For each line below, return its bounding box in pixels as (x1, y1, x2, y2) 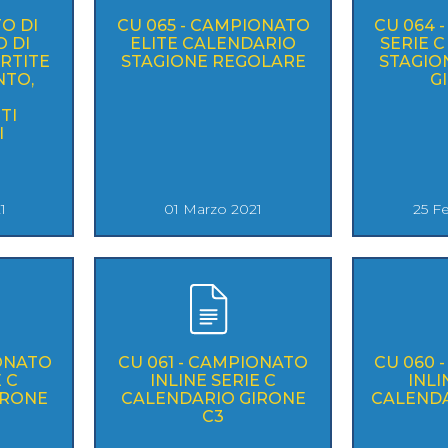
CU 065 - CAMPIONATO (116, 15, 310, 35)
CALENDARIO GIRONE (120, 388, 306, 408)
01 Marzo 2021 (164, 199, 262, 218)
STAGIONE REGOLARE (120, 51, 306, 71)
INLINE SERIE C (150, 370, 276, 390)
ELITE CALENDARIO (130, 33, 296, 53)
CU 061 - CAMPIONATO (118, 352, 308, 372)
